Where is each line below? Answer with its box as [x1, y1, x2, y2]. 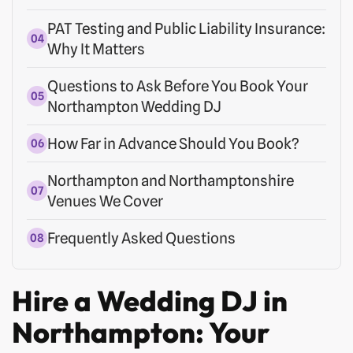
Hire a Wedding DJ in [12, 282, 288, 318]
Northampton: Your [12, 314, 269, 350]
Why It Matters [47, 39, 145, 58]
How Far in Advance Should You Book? [47, 134, 299, 152]
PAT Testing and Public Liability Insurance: [47, 19, 325, 37]
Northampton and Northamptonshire [47, 171, 294, 189]
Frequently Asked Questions [47, 229, 236, 247]
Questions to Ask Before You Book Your [47, 76, 308, 95]
